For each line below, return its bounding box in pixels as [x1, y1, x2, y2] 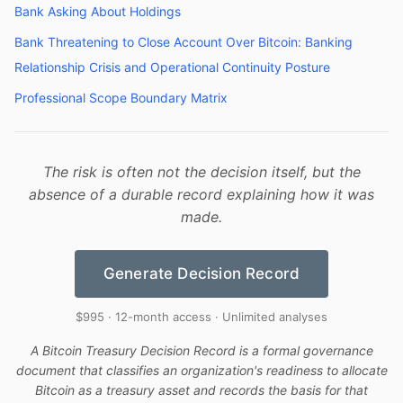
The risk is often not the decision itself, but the [42, 163, 361, 181]
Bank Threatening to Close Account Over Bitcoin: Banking [14, 34, 353, 49]
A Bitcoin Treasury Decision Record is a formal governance [30, 343, 373, 358]
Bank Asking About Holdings [14, 4, 181, 19]
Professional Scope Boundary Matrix [14, 90, 228, 105]
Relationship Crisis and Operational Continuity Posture [14, 59, 330, 75]
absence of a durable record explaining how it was [29, 185, 374, 203]
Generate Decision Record [103, 264, 300, 282]
